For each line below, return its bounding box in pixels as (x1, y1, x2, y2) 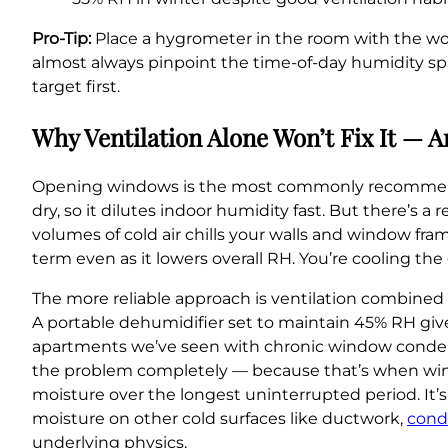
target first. (32, 77, 120, 97)
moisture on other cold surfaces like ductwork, (32, 409, 407, 429)
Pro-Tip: (32, 29, 91, 49)
